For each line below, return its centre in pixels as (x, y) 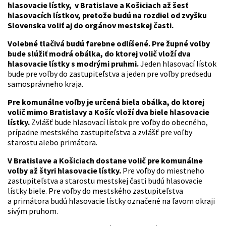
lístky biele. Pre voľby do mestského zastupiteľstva (95, 191)
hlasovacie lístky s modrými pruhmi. (74, 64)
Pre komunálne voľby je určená (64, 102)
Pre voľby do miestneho (163, 171)
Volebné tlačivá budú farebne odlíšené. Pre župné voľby (109, 44)
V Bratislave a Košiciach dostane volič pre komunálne (105, 161)
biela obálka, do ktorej (163, 102)
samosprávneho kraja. (45, 84)
